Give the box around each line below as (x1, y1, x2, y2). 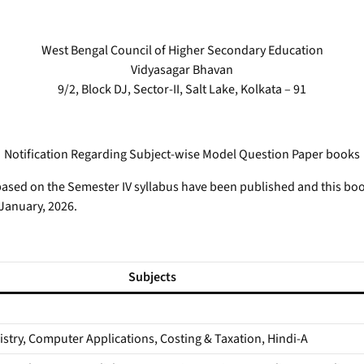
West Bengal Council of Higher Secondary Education (41, 41, 323, 60)
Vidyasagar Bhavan (131, 61, 233, 80)
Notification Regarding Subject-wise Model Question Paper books (4, 145, 360, 164)
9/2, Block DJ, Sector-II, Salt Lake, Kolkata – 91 (58, 80, 306, 99)
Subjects (128, 268, 176, 287)
